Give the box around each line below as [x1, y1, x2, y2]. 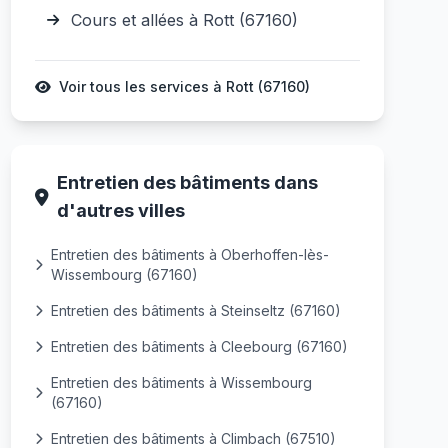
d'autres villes [56, 200, 185, 221]
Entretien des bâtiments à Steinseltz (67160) [50, 302, 341, 319]
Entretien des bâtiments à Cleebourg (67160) [50, 338, 348, 355]
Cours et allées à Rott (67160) [70, 10, 298, 30]
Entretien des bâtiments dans [56, 172, 318, 193]
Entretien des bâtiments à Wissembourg [50, 374, 312, 391]
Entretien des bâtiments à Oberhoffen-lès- [50, 246, 329, 263]
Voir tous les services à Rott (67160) [58, 78, 310, 95]
